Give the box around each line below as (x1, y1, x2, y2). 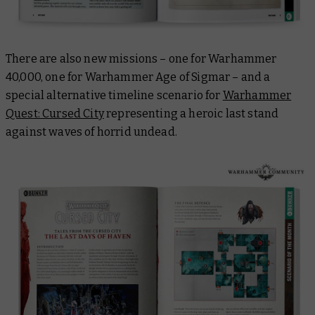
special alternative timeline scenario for (6, 88, 223, 102)
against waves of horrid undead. (6, 124, 177, 139)
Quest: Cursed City (6, 106, 104, 120)
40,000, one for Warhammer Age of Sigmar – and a (6, 70, 271, 84)
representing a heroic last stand (103, 106, 279, 120)
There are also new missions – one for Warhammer (6, 51, 277, 65)
